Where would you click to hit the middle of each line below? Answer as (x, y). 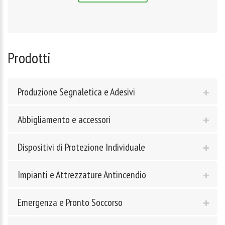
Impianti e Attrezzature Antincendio (82, 175)
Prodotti (29, 57)
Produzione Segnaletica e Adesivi (76, 92)
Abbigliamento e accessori (64, 119)
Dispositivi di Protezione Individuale (81, 147)
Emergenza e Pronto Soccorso (70, 202)
